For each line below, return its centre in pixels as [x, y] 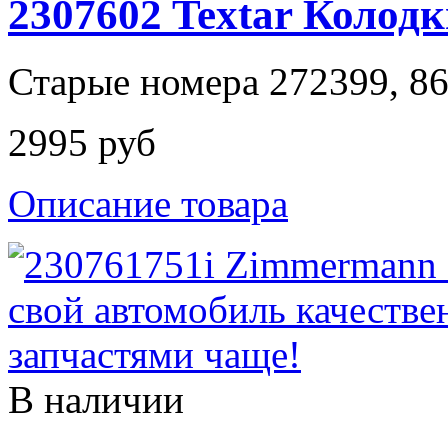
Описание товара [148, 203]
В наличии [96, 399]
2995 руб [82, 142]
